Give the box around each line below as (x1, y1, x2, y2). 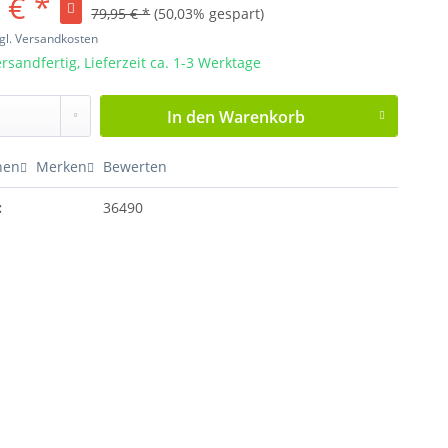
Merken (36, 156, 88, 176)
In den (167, 105, 216, 128)
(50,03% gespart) (154, 3, 265, 23)
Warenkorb (219, 105, 306, 128)
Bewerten (99, 156, 168, 176)
